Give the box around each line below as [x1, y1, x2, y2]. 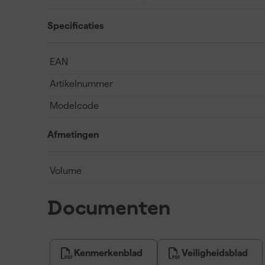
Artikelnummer [50, 79, 113, 89]
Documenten [47, 199, 170, 219]
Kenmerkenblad [74, 248, 143, 258]
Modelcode [50, 101, 99, 111]
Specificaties [47, 21, 104, 31]
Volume [50, 166, 82, 176]
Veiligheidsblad [182, 248, 248, 258]
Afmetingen [47, 130, 99, 140]
